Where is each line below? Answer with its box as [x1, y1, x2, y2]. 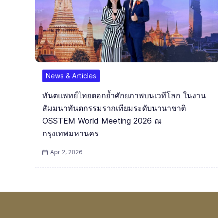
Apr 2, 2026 [50, 148, 83, 156]
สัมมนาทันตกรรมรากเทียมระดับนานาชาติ [42, 104, 186, 113]
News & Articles [46, 72, 96, 80]
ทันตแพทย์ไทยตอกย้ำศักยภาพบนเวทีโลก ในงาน [42, 91, 206, 101]
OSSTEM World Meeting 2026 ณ [42, 116, 162, 126]
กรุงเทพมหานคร [42, 129, 99, 139]
